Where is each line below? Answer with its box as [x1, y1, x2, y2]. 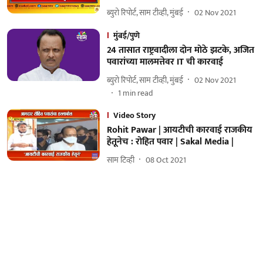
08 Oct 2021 [145, 153, 186, 167]
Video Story [113, 109, 156, 122]
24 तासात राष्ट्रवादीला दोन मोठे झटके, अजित [106, 42, 254, 58]
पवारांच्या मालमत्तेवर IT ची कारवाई [106, 54, 223, 70]
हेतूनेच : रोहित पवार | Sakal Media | [106, 134, 234, 150]
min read [122, 86, 153, 100]
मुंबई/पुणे [113, 29, 140, 42]
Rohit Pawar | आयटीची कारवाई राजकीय [106, 122, 252, 138]
